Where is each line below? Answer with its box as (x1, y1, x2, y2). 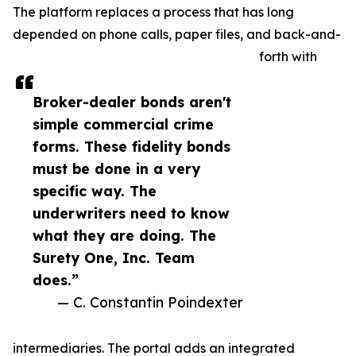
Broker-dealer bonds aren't (33, 93, 231, 110)
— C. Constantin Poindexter (57, 293, 243, 311)
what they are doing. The (33, 226, 216, 244)
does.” (33, 271, 79, 288)
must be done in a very (33, 160, 200, 177)
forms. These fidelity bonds (33, 137, 230, 155)
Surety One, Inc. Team (33, 249, 195, 266)
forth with (259, 48, 317, 64)
